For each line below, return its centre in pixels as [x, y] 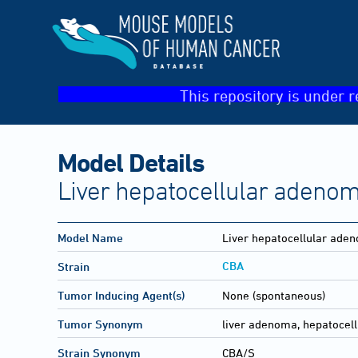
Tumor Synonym [100, 324]
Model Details [131, 162]
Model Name [90, 238]
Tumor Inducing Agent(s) [121, 296]
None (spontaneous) [274, 296]
